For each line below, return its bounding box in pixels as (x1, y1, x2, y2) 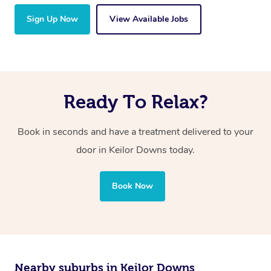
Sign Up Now (27, 13, 78, 25)
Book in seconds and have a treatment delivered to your (18, 125, 253, 139)
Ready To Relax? (63, 91, 208, 113)
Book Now (112, 180, 153, 192)
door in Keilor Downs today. (76, 143, 195, 157)
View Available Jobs (109, 13, 188, 25)
